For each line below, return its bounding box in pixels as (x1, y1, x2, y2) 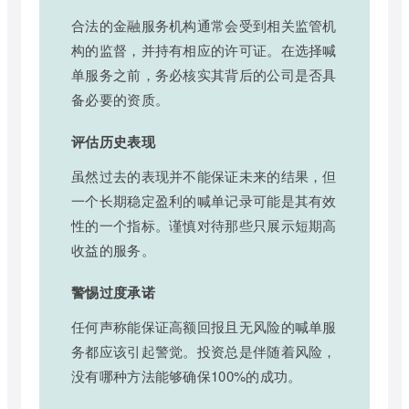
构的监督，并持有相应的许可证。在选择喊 (71, 39, 337, 59)
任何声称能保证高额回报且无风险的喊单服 (71, 316, 337, 336)
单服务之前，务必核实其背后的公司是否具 (71, 64, 337, 84)
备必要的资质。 (71, 89, 170, 109)
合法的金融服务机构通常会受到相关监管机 (71, 15, 337, 35)
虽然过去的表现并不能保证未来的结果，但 (71, 165, 337, 185)
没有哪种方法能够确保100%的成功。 (71, 365, 302, 385)
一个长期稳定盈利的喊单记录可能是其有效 (71, 190, 337, 210)
